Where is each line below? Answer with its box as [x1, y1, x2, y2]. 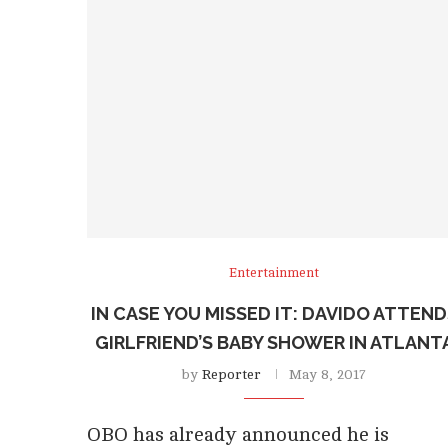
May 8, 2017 [289, 366, 367, 382]
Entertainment [229, 265, 320, 280]
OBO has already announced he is [87, 422, 389, 446]
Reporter [202, 366, 262, 382]
